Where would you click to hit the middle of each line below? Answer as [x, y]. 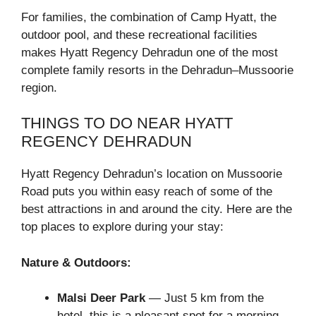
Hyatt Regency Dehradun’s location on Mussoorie [152, 174]
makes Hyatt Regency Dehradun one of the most [150, 52]
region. [39, 87]
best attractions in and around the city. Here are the [157, 209]
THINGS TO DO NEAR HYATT [127, 123]
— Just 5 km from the [205, 298]
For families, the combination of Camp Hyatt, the [149, 17]
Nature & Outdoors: [76, 262]
